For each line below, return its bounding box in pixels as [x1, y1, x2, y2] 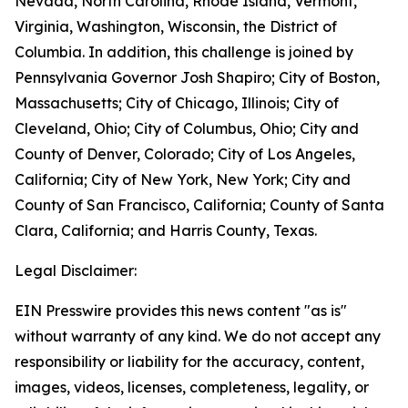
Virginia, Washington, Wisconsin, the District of [15, 17, 337, 36]
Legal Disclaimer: [15, 261, 137, 280]
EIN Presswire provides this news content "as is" [15, 301, 347, 320]
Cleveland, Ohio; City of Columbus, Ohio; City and [15, 119, 359, 138]
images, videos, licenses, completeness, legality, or [15, 378, 369, 396]
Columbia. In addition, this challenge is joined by [15, 43, 353, 61]
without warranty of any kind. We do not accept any [15, 327, 381, 345]
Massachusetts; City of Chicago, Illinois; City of [15, 94, 339, 112]
